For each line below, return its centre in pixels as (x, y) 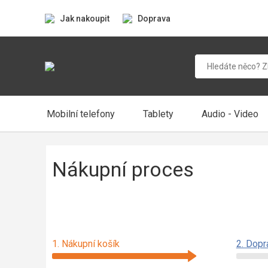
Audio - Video (230, 114)
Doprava (154, 18)
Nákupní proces (123, 169)
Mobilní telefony (80, 114)
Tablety (158, 114)
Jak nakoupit (85, 18)
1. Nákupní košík (86, 244)
